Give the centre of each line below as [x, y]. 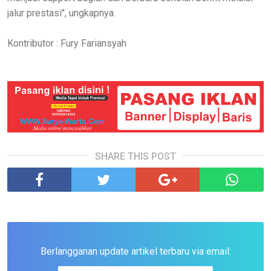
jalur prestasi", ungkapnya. [61, 13]
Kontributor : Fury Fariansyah [67, 43]
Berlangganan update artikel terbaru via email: [135, 251]
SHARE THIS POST [135, 156]
